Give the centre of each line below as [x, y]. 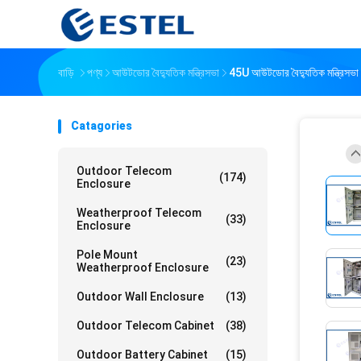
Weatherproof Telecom [139, 213]
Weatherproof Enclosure [143, 268]
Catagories [102, 126]
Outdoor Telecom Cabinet [145, 326]
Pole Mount [107, 255]
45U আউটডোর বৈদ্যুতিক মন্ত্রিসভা [294, 73]
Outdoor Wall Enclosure [140, 297]
